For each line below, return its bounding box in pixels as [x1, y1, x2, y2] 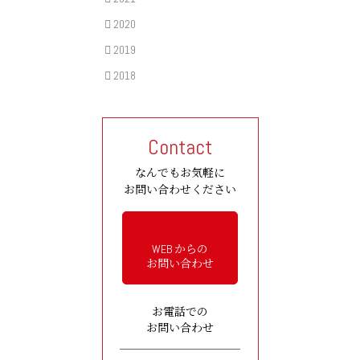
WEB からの [152, 241, 208, 256]
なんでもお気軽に [135, 165, 225, 180]
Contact [148, 133, 212, 161]
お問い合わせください [124, 182, 236, 197]
